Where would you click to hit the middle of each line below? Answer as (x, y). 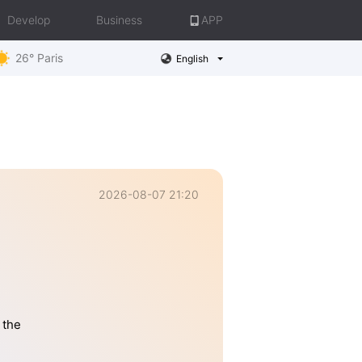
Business (119, 20)
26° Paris (39, 58)
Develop (29, 20)
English (192, 58)
